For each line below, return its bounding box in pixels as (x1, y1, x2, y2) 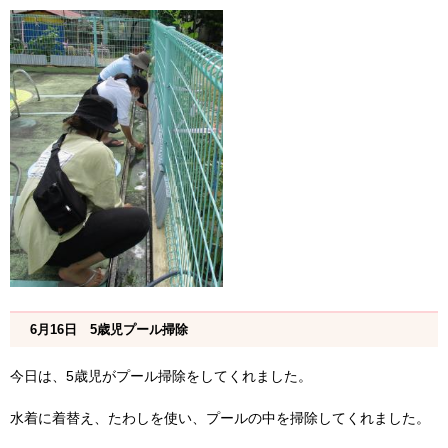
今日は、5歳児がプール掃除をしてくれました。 (10, 368, 312, 385)
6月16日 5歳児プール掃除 (30, 322, 188, 338)
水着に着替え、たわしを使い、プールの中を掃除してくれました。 (10, 410, 430, 427)
